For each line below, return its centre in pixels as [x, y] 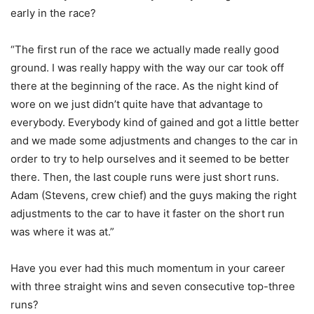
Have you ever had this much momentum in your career [148, 268]
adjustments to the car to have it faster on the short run [148, 213]
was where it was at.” [62, 231]
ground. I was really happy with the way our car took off [147, 67]
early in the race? [53, 13]
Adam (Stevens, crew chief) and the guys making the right [153, 195]
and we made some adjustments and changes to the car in [154, 140]
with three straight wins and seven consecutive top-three [153, 286]
